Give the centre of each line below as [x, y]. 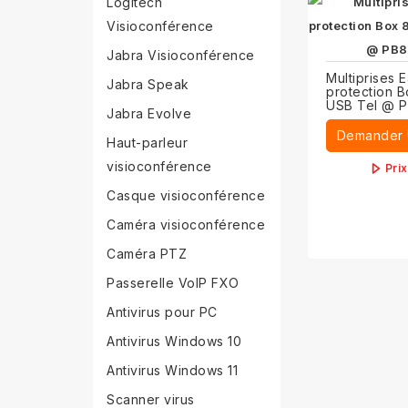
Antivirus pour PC [162, 312]
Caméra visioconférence [186, 224]
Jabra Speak [148, 84]
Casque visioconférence [186, 195]
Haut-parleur [147, 143]
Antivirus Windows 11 [172, 370]
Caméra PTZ [147, 254]
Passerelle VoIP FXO [173, 283]
